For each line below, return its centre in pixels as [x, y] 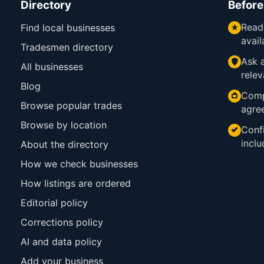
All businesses [52, 66]
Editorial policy [54, 202]
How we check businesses [79, 164]
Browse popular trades [71, 105]
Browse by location [63, 125]
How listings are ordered [75, 183]
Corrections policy [62, 222]
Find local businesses [67, 27]
